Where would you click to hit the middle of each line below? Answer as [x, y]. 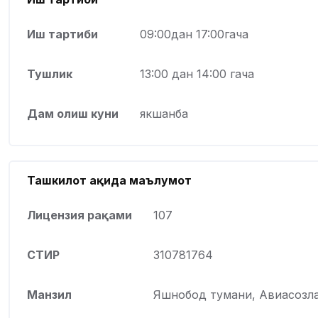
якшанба [164, 114]
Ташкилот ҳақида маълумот [109, 181]
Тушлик [50, 74]
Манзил [49, 295]
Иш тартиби [62, 34]
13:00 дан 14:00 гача [197, 74]
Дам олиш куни [73, 114]
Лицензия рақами [79, 215]
